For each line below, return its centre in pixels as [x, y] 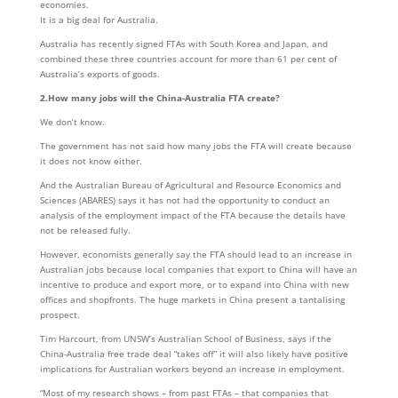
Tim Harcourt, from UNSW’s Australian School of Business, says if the [185, 338]
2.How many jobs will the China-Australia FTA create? [159, 98]
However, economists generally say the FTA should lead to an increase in [195, 254]
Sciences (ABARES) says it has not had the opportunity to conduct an [184, 200]
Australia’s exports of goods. [99, 74]
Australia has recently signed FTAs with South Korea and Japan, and [183, 44]
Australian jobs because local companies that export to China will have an [198, 269]
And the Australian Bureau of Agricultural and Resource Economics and [190, 185]
